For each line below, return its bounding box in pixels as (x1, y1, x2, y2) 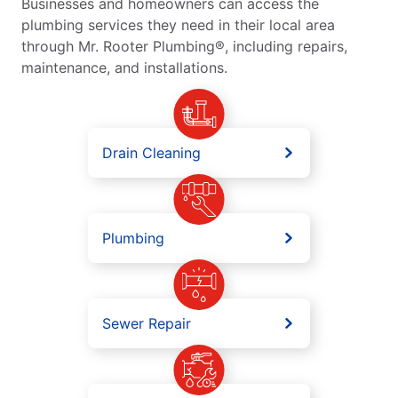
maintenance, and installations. (21, 58, 227, 76)
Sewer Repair (102, 314, 191, 332)
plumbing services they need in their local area (21, 15, 335, 34)
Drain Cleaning (102, 143, 201, 162)
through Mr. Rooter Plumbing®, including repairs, (21, 36, 347, 55)
